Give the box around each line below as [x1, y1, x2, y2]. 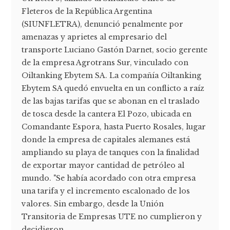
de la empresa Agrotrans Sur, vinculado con [22, 57, 189, 67]
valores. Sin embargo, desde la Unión [22, 199, 164, 208]
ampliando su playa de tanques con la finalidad [22, 147, 200, 157]
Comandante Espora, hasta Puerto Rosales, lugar [22, 122, 206, 131]
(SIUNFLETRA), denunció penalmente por [22, 19, 184, 29]
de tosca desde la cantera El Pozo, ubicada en [22, 109, 192, 119]
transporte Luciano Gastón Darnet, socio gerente [22, 45, 208, 54]
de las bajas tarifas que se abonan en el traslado [22, 96, 200, 106]
